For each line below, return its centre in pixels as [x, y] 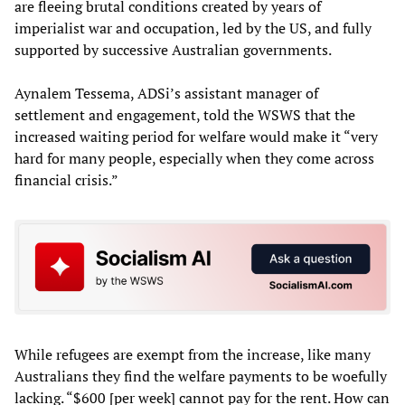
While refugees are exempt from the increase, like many [193, 355]
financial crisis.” [66, 179]
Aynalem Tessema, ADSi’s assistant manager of [166, 93]
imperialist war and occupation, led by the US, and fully [193, 28]
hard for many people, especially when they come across [194, 158]
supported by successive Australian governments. [173, 49]
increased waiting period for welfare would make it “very [196, 136]
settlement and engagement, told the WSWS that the [185, 114]
